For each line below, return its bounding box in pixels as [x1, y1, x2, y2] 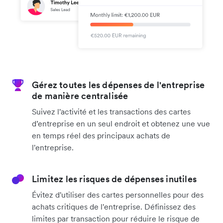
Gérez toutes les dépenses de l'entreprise [32, 79, 205, 91]
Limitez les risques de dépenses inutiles [32, 173, 197, 185]
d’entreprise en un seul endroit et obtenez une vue [32, 118, 210, 128]
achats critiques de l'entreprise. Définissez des [32, 201, 196, 212]
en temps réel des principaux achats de [32, 130, 170, 140]
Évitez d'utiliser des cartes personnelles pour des [32, 189, 204, 200]
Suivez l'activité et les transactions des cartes [32, 106, 191, 116]
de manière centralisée [32, 90, 128, 102]
